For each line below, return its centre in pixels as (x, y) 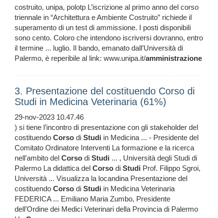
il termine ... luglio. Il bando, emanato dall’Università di (99, 48)
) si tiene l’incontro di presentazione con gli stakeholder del (106, 127)
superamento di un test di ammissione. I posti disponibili (103, 28)
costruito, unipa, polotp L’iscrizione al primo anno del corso (107, 7)
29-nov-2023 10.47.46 (49, 117)
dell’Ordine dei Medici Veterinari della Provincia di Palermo (106, 209)
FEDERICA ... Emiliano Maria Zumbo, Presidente (92, 199)
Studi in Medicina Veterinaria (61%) (91, 102)
